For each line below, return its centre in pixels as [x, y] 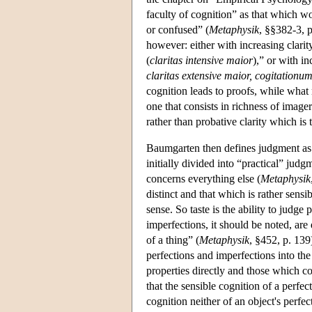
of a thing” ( [173, 240]
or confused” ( [178, 29]
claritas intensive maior [201, 60]
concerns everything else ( [203, 178]
